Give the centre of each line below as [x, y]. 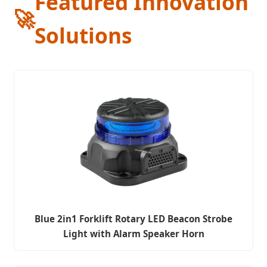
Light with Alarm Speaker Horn [133, 234]
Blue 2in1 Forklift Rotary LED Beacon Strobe [133, 219]
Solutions [83, 35]
